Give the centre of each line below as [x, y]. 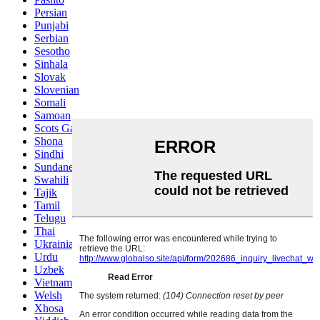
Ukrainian [57, 244]
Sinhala [51, 64]
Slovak [50, 77]
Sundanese [59, 167]
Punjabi [51, 26]
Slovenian [57, 90]
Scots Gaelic [62, 129]
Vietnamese [60, 283]
